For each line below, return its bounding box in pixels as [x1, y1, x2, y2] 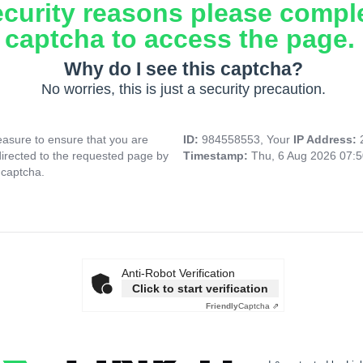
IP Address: [293, 133, 360, 147]
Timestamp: [183, 149, 251, 163]
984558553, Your [202, 133, 293, 147]
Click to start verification [132, 282, 268, 296]
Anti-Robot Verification [122, 267, 235, 280]
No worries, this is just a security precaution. [41, 81, 326, 98]
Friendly [206, 301, 238, 311]
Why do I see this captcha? [63, 58, 303, 80]
